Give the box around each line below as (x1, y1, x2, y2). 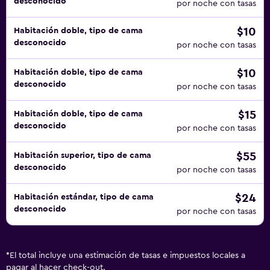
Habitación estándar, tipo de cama (14, 193, 154, 201)
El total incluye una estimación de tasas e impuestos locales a (10, 251, 245, 260)
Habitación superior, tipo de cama (14, 151, 151, 160)
